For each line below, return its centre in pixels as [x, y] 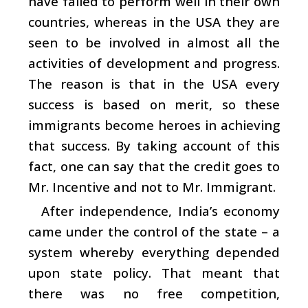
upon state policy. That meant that [154, 272]
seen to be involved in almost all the [154, 42]
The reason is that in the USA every [154, 83]
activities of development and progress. [154, 63]
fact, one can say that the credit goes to [154, 166]
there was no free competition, [154, 293]
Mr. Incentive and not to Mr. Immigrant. [152, 186]
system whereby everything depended [154, 252]
